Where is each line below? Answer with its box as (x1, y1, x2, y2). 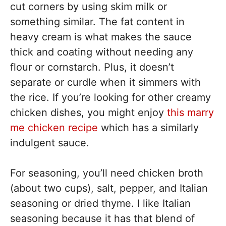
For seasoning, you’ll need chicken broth (10, 166, 203, 179)
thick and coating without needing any (10, 45, 193, 58)
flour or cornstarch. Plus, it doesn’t (10, 61, 174, 73)
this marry (167, 106, 214, 119)
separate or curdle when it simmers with (10, 76, 201, 88)
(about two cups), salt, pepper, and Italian (10, 182, 208, 194)
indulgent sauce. (10, 136, 89, 149)
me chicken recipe (10, 121, 98, 134)
